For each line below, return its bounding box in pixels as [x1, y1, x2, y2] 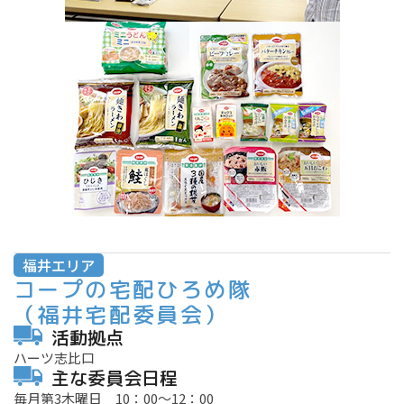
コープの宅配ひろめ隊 [14, 274, 252, 306]
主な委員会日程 [51, 365, 178, 391]
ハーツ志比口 [14, 348, 95, 368]
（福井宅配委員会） [14, 299, 228, 331]
